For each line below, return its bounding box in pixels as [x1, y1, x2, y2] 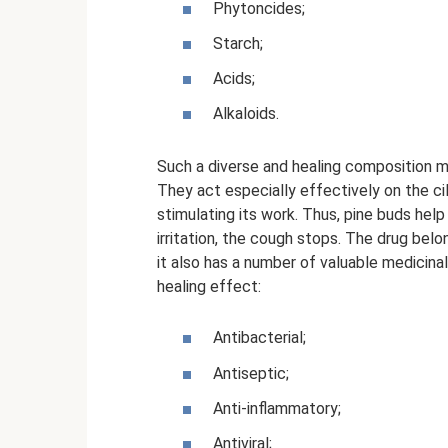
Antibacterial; [213, 328, 306, 348]
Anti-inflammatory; [213, 398, 341, 418]
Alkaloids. [213, 104, 279, 124]
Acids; [213, 69, 255, 89]
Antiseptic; [213, 363, 289, 383]
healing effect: [157, 277, 261, 297]
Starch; [213, 33, 263, 53]
